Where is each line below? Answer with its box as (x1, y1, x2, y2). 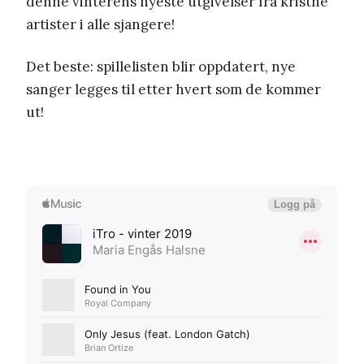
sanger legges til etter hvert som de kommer (26, 80, 321, 98)
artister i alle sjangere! (26, 15, 175, 33)
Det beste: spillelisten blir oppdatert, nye (26, 57, 296, 76)
